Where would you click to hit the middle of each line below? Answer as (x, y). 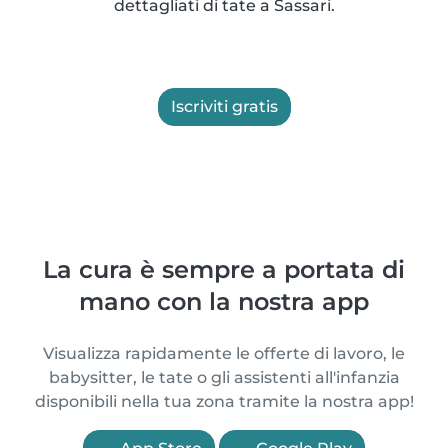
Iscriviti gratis (224, 106)
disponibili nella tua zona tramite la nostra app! (224, 401)
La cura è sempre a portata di (224, 269)
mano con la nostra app (224, 301)
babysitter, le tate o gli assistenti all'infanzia (224, 377)
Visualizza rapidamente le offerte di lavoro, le (224, 353)
